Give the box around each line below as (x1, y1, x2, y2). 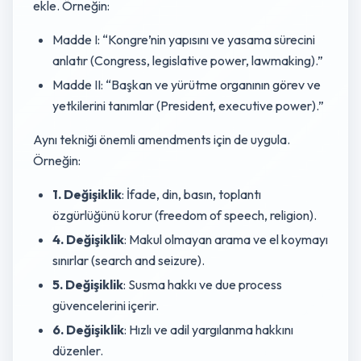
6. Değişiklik (52, 322, 124, 338)
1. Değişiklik (52, 186, 122, 202)
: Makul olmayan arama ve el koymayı (124, 231, 328, 247)
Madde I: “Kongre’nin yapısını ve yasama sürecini (52, 31, 315, 48)
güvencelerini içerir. (52, 297, 159, 313)
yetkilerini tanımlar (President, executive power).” (52, 98, 324, 114)
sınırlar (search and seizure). (52, 252, 205, 268)
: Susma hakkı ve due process (123, 276, 282, 293)
